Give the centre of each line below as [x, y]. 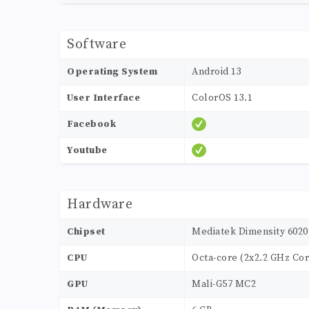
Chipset [86, 232]
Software [97, 45]
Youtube [87, 151]
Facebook [91, 124]
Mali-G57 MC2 [224, 285]
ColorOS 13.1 [222, 98]
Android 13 [217, 72]
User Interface [103, 98]
